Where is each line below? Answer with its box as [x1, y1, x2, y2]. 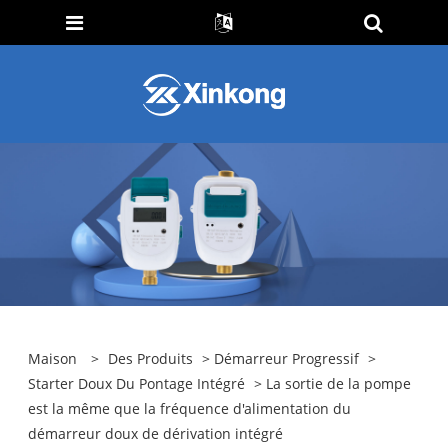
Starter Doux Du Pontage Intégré [28, 374, 246, 394]
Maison [28, 349, 78, 369]
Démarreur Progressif [214, 349, 360, 369]
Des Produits [108, 349, 194, 369]
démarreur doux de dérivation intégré [28, 424, 284, 444]
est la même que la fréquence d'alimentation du [28, 399, 352, 419]
